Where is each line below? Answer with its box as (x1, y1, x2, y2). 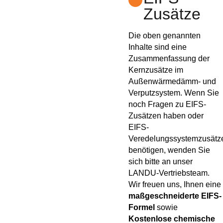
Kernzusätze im (128, 65, 184, 74)
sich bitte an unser (128, 157, 193, 166)
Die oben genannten (128, 31, 201, 40)
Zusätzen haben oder (128, 111, 204, 120)
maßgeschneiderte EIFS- (128, 191, 222, 200)
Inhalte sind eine (128, 42, 187, 51)
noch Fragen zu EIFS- (128, 100, 207, 109)
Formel (128, 203, 155, 212)
